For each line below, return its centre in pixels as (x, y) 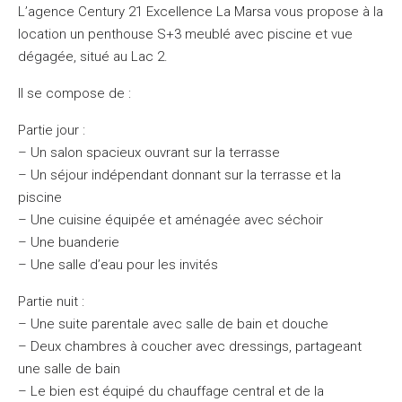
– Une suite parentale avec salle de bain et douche (173, 324)
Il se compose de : (74, 93)
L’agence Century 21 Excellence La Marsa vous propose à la (201, 12)
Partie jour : (52, 130)
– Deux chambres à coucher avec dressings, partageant (190, 346)
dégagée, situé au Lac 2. (93, 57)
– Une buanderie (69, 242)
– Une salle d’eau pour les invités (118, 265)
